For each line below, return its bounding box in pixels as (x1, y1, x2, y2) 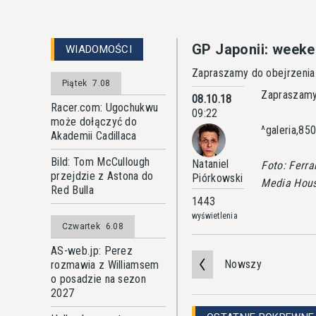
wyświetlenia (192, 211, 238, 221)
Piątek (62, 78, 87, 88)
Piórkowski (192, 171, 243, 185)
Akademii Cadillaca (51, 129, 137, 142)
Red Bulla (51, 183, 94, 197)
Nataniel (192, 157, 229, 171)
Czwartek (62, 221, 100, 231)
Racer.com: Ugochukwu (51, 101, 159, 114)
